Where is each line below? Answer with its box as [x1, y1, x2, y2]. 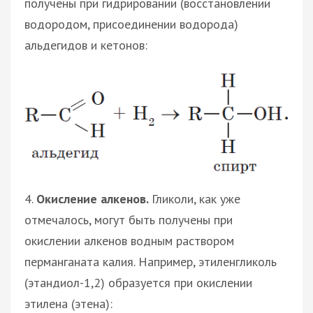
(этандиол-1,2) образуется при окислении [24, 274, 252, 291]
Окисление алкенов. [36, 190, 152, 207]
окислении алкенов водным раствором [24, 232, 234, 249]
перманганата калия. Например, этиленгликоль [24, 253, 277, 270]
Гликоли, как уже [152, 190, 240, 207]
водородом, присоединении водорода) [24, 16, 238, 33]
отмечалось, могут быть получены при [24, 211, 233, 228]
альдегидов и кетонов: [24, 37, 147, 54]
